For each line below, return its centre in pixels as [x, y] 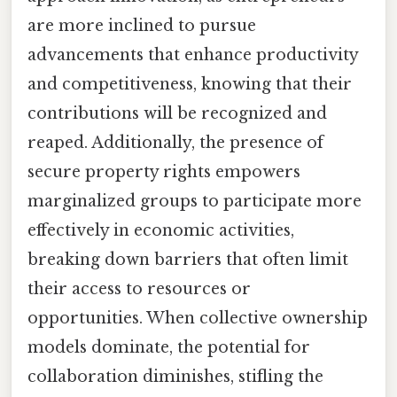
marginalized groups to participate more [195, 201]
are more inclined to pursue [142, 25]
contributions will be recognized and [177, 113]
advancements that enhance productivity [193, 54]
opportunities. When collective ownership [198, 318]
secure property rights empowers [164, 171]
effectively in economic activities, [161, 230]
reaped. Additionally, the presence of [175, 142]
